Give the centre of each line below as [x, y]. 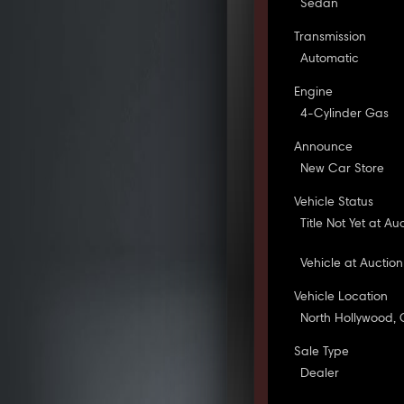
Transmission [331, 37]
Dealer [320, 374]
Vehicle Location [341, 297]
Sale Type [322, 352]
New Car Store [343, 169]
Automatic [330, 59]
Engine [314, 92]
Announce [324, 147]
